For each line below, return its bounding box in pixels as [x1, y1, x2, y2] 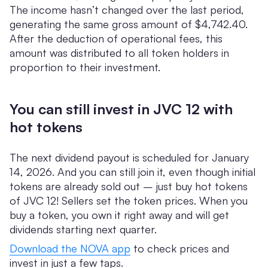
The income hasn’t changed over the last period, [10, 3, 244, 17]
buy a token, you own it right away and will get [10, 208, 229, 222]
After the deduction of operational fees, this [10, 32, 223, 45]
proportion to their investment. [10, 60, 160, 74]
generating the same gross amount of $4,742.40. [10, 17, 248, 31]
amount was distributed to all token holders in [10, 46, 229, 60]
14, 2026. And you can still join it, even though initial [10, 165, 255, 179]
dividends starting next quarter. [10, 223, 160, 236]
